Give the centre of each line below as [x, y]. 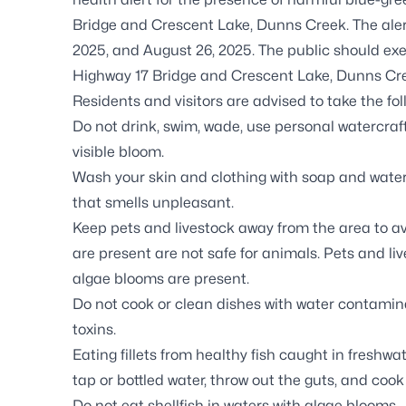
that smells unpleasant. [153, 202]
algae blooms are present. [161, 278]
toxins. [94, 329]
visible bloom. [118, 151]
